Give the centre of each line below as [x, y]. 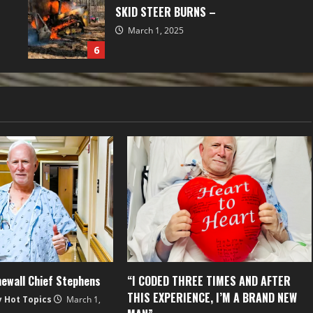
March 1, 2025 [155, 30]
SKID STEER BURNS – [166, 12]
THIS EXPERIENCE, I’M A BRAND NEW [212, 298]
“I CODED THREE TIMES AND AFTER [209, 281]
